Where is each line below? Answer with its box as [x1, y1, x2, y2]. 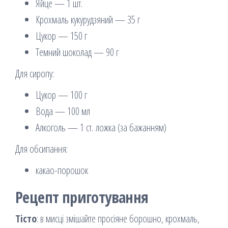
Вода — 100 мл [36, 104, 90, 119]
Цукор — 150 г [36, 29, 87, 43]
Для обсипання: [15, 142, 68, 156]
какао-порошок [36, 163, 88, 178]
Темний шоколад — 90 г [36, 45, 119, 60]
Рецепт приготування [15, 187, 149, 208]
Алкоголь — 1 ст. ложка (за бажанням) [36, 121, 166, 135]
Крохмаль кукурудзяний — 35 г [36, 13, 140, 27]
